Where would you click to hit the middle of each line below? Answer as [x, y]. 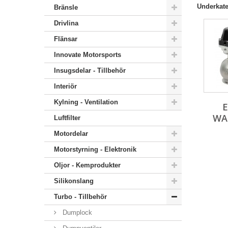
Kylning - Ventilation [86, 102]
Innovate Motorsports [88, 55]
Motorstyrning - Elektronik [95, 149]
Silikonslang [74, 181]
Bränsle [66, 7]
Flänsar [66, 39]
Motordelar [71, 134]
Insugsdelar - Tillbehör [90, 70]
